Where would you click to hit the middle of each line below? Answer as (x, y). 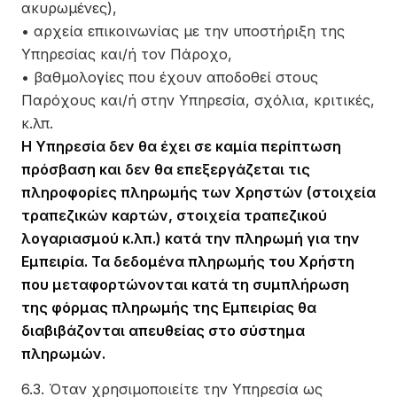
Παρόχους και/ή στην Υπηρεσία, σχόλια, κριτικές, (198, 100)
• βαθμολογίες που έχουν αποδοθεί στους (170, 77)
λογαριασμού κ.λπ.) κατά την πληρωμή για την (191, 238)
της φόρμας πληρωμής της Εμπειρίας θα (169, 307)
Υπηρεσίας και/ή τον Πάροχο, (127, 54)
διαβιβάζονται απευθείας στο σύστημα (163, 331)
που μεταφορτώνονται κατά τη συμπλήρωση (185, 284)
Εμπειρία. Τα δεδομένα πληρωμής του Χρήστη (188, 261)
